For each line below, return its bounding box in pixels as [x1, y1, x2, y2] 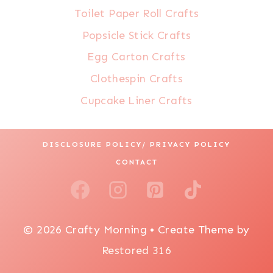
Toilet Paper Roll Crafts [74, 7, 199, 21]
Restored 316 [101, 244, 172, 258]
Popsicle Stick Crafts [82, 28, 191, 42]
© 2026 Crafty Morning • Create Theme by [23, 223, 250, 237]
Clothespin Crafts [90, 71, 183, 85]
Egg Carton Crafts [87, 50, 186, 64]
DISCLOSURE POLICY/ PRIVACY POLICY [43, 140, 230, 149]
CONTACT [115, 158, 158, 167]
